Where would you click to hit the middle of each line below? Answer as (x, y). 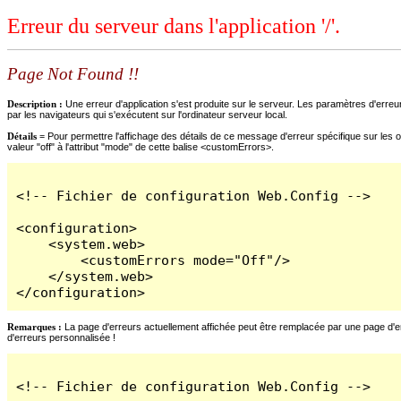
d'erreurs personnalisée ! (61, 337)
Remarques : (34, 326)
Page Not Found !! (73, 74)
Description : (36, 103)
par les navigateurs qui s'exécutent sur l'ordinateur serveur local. (147, 114)
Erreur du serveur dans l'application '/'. (174, 26)
